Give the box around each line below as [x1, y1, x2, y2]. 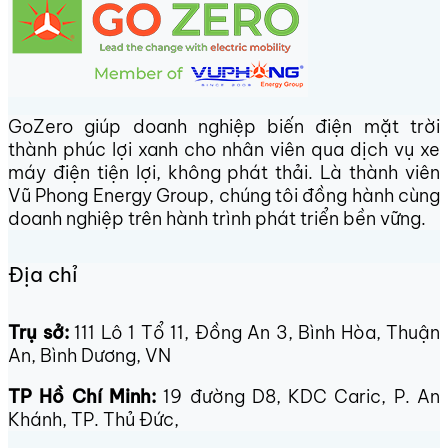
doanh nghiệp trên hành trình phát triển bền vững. [8, 207, 426, 231]
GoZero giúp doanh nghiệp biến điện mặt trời [8, 115, 440, 139]
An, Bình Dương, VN [8, 343, 171, 367]
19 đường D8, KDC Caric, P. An [155, 384, 441, 408]
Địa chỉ [8, 262, 78, 288]
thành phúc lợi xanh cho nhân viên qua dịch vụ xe [8, 138, 440, 162]
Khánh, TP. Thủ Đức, [8, 407, 179, 431]
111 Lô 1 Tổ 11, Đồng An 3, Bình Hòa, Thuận [68, 320, 440, 344]
